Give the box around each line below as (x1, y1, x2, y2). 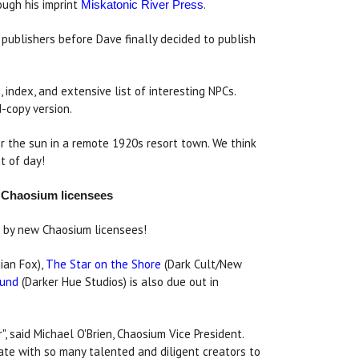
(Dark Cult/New (161, 256, 242, 272)
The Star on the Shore (46, 256, 161, 272)
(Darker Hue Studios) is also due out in (18, 273, 219, 289)
